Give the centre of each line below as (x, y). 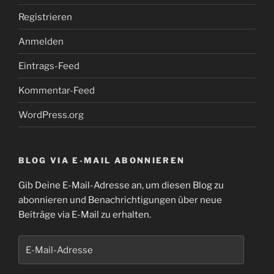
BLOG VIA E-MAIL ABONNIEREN (102, 161)
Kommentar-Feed (57, 90)
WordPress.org (51, 115)
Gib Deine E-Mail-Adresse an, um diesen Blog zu (121, 185)
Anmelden (41, 41)
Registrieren (45, 17)
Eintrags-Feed (49, 66)
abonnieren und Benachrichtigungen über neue (120, 200)
